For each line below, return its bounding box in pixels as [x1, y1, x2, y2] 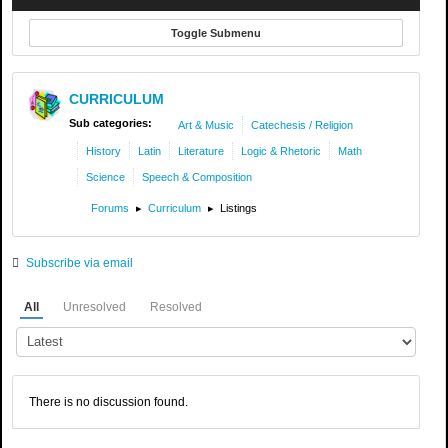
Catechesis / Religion [251, 118, 353, 131]
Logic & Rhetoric [241, 145, 321, 158]
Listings [217, 201, 257, 214]
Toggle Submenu [171, 26, 261, 39]
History [86, 145, 121, 158]
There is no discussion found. [29, 394, 188, 409]
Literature [178, 145, 224, 158]
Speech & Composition [142, 171, 252, 184]
